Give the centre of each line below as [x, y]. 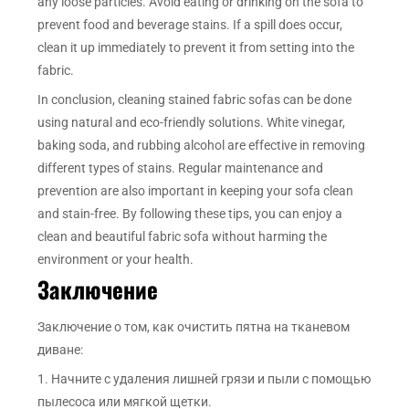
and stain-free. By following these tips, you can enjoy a [190, 214]
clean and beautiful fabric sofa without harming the [183, 237]
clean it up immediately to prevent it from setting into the [196, 48]
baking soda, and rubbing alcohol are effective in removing [202, 146]
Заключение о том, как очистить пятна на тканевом [194, 327]
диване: [61, 350]
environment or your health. [116, 260]
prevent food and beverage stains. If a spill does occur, [190, 25]
